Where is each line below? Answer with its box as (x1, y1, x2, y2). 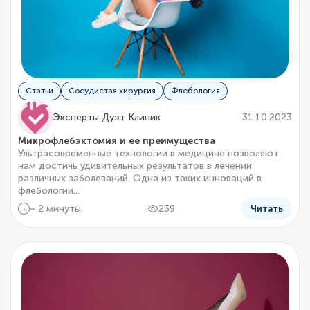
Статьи (26, 86, 53, 96)
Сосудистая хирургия (69, 86, 156, 96)
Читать (250, 203, 283, 215)
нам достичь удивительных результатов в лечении (18, 160, 252, 172)
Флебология (171, 86, 220, 96)
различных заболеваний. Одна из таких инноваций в (18, 172, 262, 185)
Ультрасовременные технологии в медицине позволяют (18, 147, 279, 160)
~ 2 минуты (29, 202, 81, 215)
